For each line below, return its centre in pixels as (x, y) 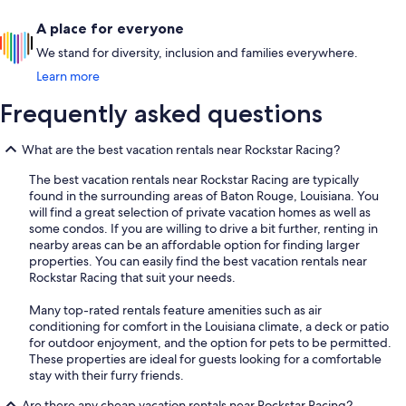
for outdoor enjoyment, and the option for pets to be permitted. (210, 343)
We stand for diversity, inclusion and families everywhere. (197, 53)
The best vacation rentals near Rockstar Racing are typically (194, 180)
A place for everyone (110, 29)
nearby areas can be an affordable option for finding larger (194, 245)
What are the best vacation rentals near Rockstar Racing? (181, 150)
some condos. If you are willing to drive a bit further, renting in (203, 229)
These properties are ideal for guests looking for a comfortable (205, 359)
